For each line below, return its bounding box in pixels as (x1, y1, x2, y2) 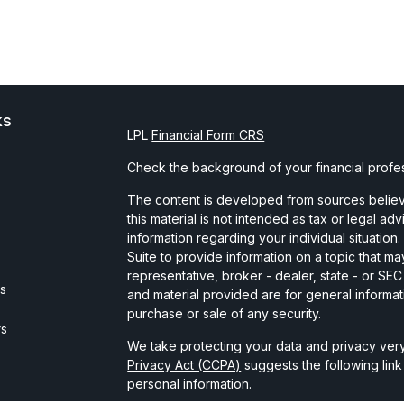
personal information (127, 376, 250, 391)
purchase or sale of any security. (127, 306, 322, 321)
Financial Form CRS (151, 127, 265, 142)
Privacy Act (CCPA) (127, 357, 242, 372)
